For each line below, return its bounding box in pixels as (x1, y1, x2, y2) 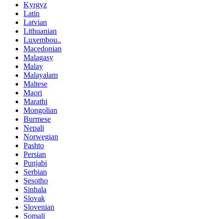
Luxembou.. (23, 36, 61, 44)
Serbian (23, 168, 47, 176)
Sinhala (23, 185, 46, 194)
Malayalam (23, 71, 58, 80)
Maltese (23, 80, 47, 88)
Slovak (23, 194, 45, 203)
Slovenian (23, 203, 54, 212)
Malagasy (23, 53, 53, 62)
